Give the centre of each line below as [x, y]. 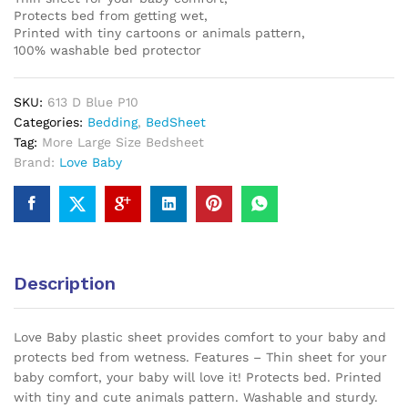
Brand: [36, 162]
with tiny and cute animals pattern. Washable [160, 397]
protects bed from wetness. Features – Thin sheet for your [200, 357]
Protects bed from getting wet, [111, 15]
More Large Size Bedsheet [123, 142]
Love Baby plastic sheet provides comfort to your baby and [200, 337]
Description [65, 283]
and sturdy [341, 397]
